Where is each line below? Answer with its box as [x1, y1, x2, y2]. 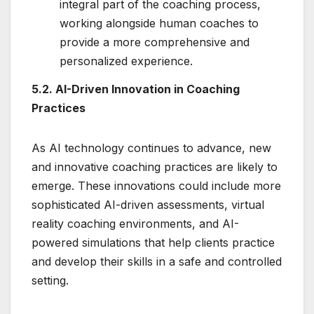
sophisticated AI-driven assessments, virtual [32, 197, 264, 212]
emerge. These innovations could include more [32, 178, 281, 193]
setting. [32, 273, 69, 287]
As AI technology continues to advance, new [32, 140, 271, 155]
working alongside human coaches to [60, 16, 259, 31]
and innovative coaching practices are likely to [32, 159, 278, 174]
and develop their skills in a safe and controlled [32, 254, 282, 268]
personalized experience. [60, 54, 193, 69]
